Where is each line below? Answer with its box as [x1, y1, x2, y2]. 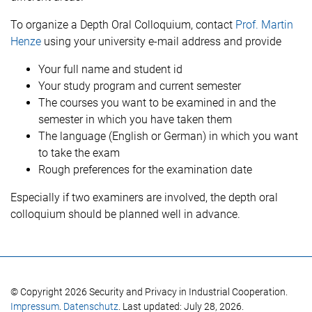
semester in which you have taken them [38, 113, 232, 126]
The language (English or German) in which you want [38, 130, 298, 143]
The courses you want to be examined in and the [38, 96, 276, 109]
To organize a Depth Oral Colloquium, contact [10, 18, 235, 31]
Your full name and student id [38, 63, 182, 76]
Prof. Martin [235, 18, 293, 31]
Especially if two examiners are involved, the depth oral [10, 191, 278, 204]
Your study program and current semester [38, 79, 241, 93]
